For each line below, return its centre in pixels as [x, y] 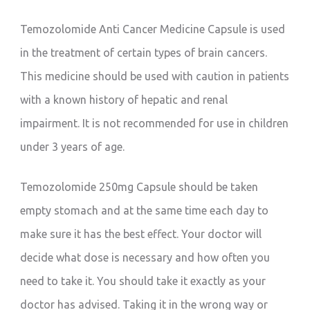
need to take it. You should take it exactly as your [143, 281]
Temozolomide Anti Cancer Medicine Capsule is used [153, 29]
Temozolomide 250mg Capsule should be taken [139, 186]
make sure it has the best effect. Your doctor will [141, 234]
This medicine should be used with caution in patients [155, 76]
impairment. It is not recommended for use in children [155, 123]
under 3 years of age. [73, 146]
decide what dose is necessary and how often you [145, 257]
